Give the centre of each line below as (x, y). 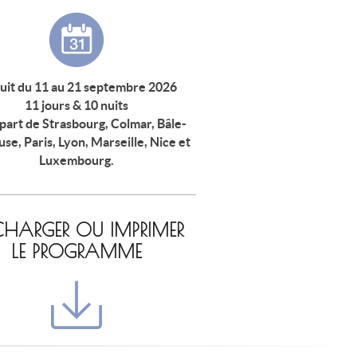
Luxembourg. (76, 160)
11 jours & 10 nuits (76, 105)
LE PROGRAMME (76, 251)
